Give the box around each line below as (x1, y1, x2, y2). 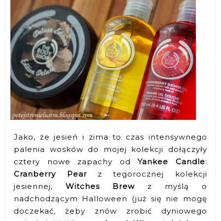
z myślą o (134, 181, 207, 191)
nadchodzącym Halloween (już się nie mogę (14, 193, 207, 203)
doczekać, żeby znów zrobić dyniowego (14, 206, 207, 216)
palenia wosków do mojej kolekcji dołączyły (14, 144, 207, 154)
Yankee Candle (138, 156, 205, 166)
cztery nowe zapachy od (14, 156, 138, 166)
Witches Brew (66, 181, 135, 191)
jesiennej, (14, 181, 66, 191)
